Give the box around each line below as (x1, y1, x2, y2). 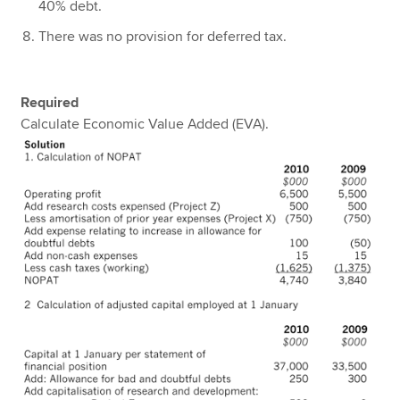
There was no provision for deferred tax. (38, 28, 287, 46)
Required (21, 94, 79, 112)
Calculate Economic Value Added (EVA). (21, 115, 270, 134)
